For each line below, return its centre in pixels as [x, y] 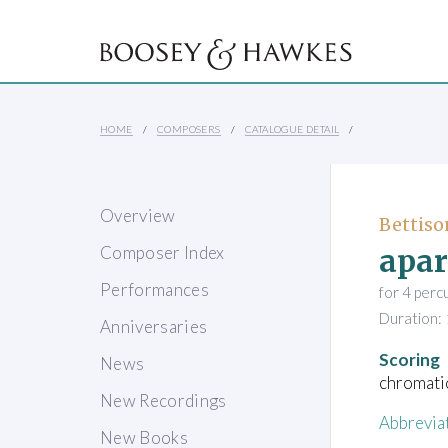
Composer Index [162, 253]
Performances [155, 290]
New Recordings [163, 401]
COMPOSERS [189, 129]
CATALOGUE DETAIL [292, 129]
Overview [138, 216]
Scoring [409, 359]
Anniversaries [154, 327]
